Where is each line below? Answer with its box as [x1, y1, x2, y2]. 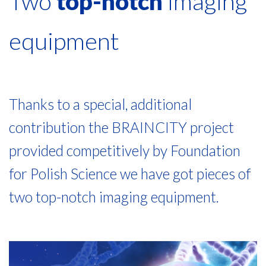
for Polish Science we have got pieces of [9, 165, 251, 183]
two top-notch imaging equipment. [9, 188, 219, 206]
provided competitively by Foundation [9, 142, 240, 160]
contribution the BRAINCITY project [9, 119, 234, 137]
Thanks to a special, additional [9, 96, 192, 113]
